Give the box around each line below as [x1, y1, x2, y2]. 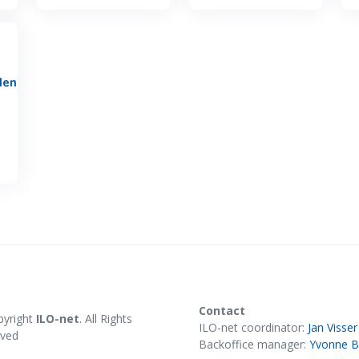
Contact [199, 302, 245, 318]
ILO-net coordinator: [199, 319, 308, 335]
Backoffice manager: [199, 336, 309, 352]
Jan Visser [308, 319, 357, 335]
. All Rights [79, 311, 132, 326]
